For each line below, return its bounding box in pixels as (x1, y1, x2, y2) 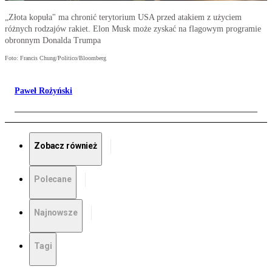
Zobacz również (34, 141, 98, 151)
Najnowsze (34, 208, 78, 218)
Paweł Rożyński (15, 86, 72, 96)
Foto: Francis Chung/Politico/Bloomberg (5, 55, 106, 62)
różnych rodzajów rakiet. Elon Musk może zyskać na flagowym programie (5, 24, 261, 34)
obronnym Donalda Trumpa (5, 36, 101, 46)
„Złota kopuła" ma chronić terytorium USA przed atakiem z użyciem (5, 13, 242, 22)
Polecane (34, 174, 72, 185)
